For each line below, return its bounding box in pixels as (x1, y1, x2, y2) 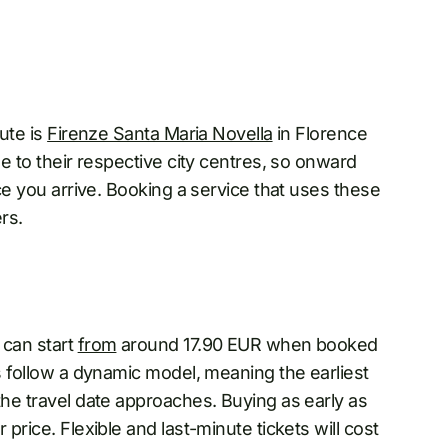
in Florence (272, 122, 368, 144)
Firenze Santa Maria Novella (47, 122, 273, 144)
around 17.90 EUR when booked (116, 333, 378, 355)
